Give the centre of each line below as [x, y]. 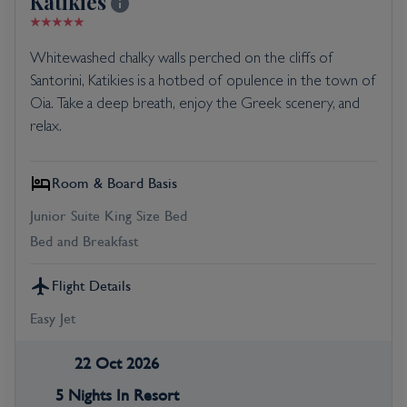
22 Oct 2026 [117, 363]
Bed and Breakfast [84, 241]
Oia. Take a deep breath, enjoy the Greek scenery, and [195, 104]
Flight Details [91, 286]
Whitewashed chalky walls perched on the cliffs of [182, 59]
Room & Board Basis [114, 183]
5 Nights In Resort [117, 395]
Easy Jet [53, 318]
